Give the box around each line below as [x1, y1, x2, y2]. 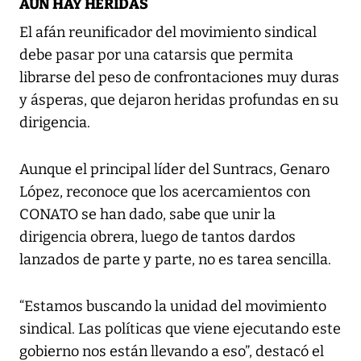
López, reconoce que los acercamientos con [19, 183, 310, 201]
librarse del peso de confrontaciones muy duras [19, 68, 339, 87]
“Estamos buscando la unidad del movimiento [19, 297, 326, 316]
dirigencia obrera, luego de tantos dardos [19, 228, 296, 247]
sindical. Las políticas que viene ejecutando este [19, 320, 341, 338]
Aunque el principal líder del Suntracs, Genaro [19, 160, 330, 179]
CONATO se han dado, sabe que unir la [19, 205, 276, 224]
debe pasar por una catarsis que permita [19, 46, 293, 64]
